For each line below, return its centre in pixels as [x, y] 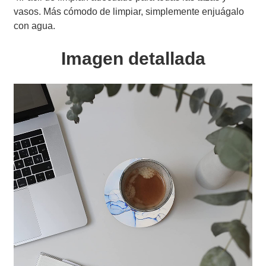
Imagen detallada [133, 58]
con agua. [35, 26]
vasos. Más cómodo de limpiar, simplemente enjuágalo [129, 11]
